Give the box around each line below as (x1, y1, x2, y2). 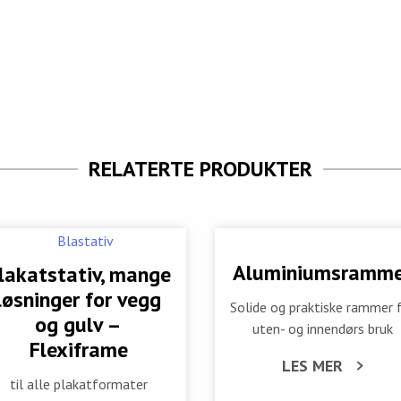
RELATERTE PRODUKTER (88, 155, 312, 183)
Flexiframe (29, 336, 128, 364)
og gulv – (35, 311, 123, 339)
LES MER (281, 355, 343, 377)
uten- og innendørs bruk (252, 320, 393, 338)
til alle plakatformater (9, 375, 148, 394)
